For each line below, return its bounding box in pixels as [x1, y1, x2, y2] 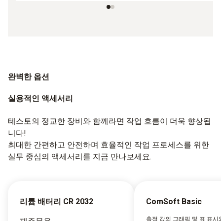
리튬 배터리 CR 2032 [20, 197, 93, 207]
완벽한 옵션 [8, 72, 49, 82]
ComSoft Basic [146, 197, 202, 207]
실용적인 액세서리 [8, 94, 73, 104]
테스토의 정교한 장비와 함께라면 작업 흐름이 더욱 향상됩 [8, 116, 211, 126]
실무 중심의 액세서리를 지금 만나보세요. [8, 152, 151, 162]
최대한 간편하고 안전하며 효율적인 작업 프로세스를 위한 [8, 140, 209, 150]
